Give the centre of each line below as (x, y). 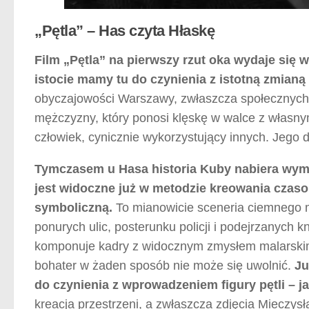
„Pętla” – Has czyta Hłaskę (124, 30)
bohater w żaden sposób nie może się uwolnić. (165, 265)
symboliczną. (73, 207)
